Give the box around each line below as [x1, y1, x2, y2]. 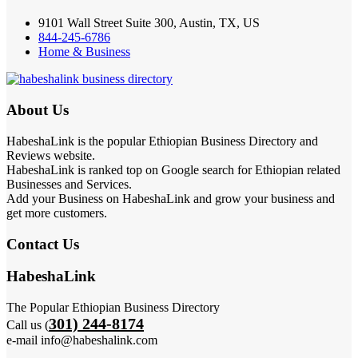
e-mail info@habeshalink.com [6, 332, 157, 347]
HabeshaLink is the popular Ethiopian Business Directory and [6, 133, 318, 148]
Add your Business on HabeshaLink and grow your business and [6, 191, 335, 205]
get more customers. [6, 205, 107, 220]
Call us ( [6, 317, 49, 332]
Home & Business [38, 45, 130, 59]
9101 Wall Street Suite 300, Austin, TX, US [38, 16, 260, 30]
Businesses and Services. [6, 177, 132, 191]
